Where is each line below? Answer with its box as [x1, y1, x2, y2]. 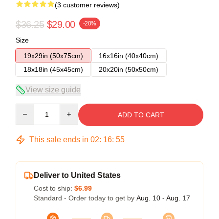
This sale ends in [27, 135, 90, 144]
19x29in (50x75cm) [23, 51, 83, 60]
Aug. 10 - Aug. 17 [136, 194, 190, 202]
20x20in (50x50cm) [99, 65, 158, 73]
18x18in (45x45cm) [23, 65, 83, 73]
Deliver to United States [34, 171, 121, 179]
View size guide [25, 85, 81, 94]
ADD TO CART [117, 110, 164, 119]
